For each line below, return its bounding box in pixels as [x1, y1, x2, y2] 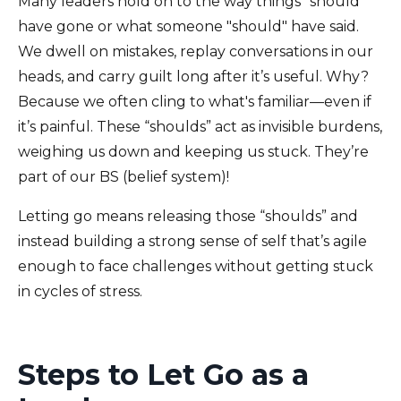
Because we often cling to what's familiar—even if [18, 93, 371, 111]
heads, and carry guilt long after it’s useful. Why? [18, 68, 369, 86]
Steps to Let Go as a [18, 357, 309, 393]
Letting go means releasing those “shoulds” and [18, 208, 358, 226]
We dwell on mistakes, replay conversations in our [18, 43, 373, 61]
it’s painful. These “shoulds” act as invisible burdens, [18, 118, 382, 136]
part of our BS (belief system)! [18, 168, 229, 186]
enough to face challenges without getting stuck [18, 258, 373, 276]
